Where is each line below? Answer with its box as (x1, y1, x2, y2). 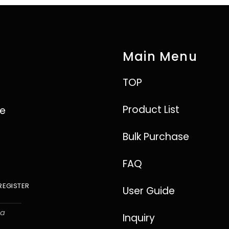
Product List (123, 103, 179, 117)
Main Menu (123, 48, 197, 65)
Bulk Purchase (123, 130, 189, 144)
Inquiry (123, 211, 155, 225)
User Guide (123, 184, 175, 198)
